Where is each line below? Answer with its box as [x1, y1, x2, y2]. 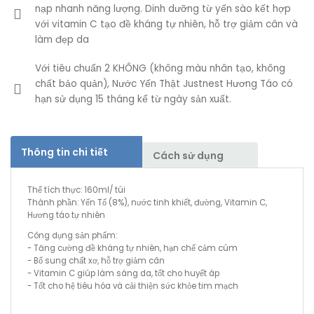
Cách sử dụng [153, 148, 224, 163]
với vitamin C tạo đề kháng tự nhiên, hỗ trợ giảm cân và [35, 18, 298, 31]
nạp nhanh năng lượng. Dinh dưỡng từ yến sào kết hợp [35, 2, 291, 15]
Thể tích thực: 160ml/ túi [27, 184, 125, 196]
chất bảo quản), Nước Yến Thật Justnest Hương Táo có [35, 77, 293, 90]
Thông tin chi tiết [21, 144, 108, 159]
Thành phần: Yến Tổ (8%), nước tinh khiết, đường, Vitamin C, [27, 197, 267, 208]
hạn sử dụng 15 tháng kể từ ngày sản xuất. [35, 93, 231, 106]
